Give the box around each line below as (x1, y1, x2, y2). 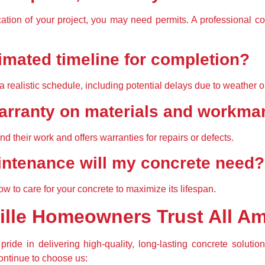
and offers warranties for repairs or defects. (54, 132, 234, 143)
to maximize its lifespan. (114, 184, 216, 195)
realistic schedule (7, 80, 80, 91)
